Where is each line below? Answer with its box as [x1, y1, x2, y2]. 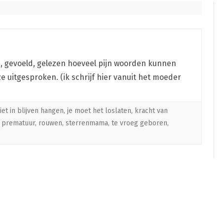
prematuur [1, 119, 35, 128]
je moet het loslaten [67, 107, 131, 115]
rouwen [38, 119, 62, 128]
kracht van [135, 107, 168, 115]
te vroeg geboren [111, 119, 167, 128]
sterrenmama [66, 119, 108, 128]
